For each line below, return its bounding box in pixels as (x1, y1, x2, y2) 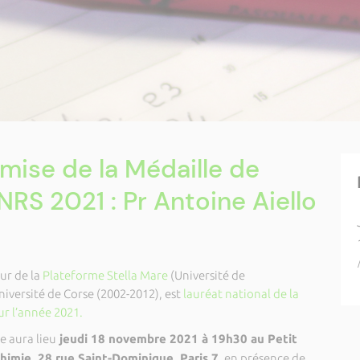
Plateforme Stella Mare (42, 268, 168, 282)
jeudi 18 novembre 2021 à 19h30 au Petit (55, 332, 297, 346)
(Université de (167, 268, 245, 282)
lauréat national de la (182, 287, 299, 301)
